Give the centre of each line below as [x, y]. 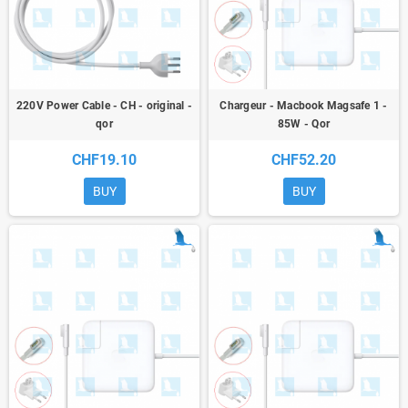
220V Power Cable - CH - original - [104, 106]
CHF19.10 [104, 160]
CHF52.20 [304, 160]
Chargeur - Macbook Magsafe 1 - [304, 106]
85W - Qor [304, 124]
